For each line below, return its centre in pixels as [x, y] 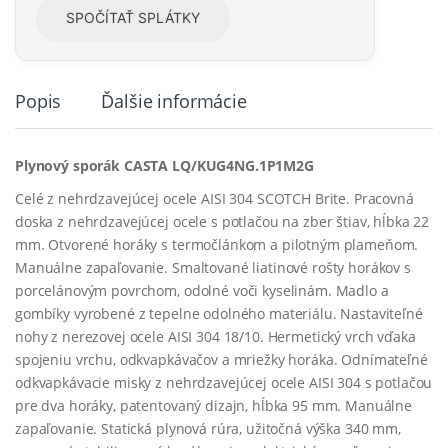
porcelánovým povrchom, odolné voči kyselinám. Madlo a [202, 290]
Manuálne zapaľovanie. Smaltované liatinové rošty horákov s [213, 267]
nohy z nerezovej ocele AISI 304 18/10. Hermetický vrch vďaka [215, 336]
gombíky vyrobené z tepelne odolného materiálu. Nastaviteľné [219, 313]
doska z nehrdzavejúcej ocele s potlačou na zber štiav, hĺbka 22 [222, 221]
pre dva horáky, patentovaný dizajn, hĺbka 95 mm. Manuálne [214, 405]
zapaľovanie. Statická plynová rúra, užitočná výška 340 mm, [208, 428]
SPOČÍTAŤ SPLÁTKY [132, 18]
